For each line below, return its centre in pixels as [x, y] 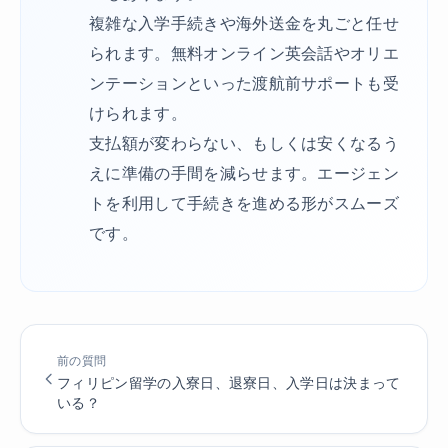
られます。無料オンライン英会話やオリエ [244, 53]
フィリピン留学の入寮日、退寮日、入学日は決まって [229, 383]
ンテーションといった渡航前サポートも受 [244, 83]
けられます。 [138, 113]
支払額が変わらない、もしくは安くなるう [244, 143]
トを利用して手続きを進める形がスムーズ [244, 203]
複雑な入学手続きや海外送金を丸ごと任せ [244, 23]
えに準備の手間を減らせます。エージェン [244, 173]
